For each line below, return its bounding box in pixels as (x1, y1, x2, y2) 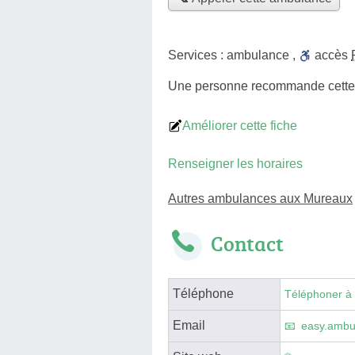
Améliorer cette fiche (182, 118, 297, 132)
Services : (168, 48, 227, 62)
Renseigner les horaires (168, 156, 303, 170)
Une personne (168, 78, 251, 93)
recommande (251, 78, 325, 93)
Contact (211, 228, 284, 258)
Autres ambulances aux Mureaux (168, 191, 353, 205)
